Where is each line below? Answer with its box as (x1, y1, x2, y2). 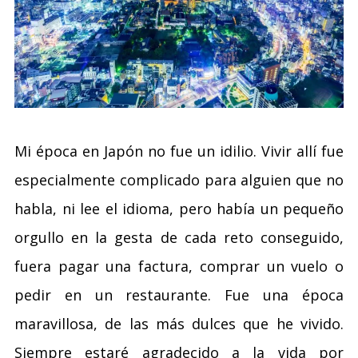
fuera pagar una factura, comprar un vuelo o (14, 257, 344, 276)
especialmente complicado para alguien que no (14, 170, 344, 189)
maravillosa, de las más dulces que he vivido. (14, 314, 344, 333)
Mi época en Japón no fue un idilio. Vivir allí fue (14, 141, 344, 161)
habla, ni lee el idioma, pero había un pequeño (14, 199, 344, 218)
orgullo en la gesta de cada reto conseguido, (14, 228, 344, 247)
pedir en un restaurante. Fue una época (14, 285, 344, 304)
